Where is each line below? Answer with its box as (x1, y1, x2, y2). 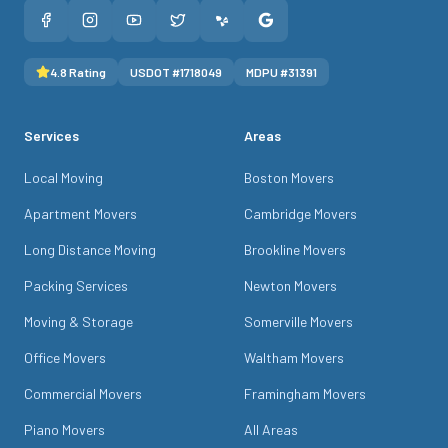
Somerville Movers (244, 313, 353, 330)
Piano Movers (24, 421, 105, 438)
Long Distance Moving (24, 241, 156, 258)
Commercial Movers (24, 385, 142, 402)
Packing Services (24, 277, 128, 294)
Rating (67, 65, 106, 79)
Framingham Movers (244, 385, 366, 402)
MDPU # (246, 65, 288, 79)
